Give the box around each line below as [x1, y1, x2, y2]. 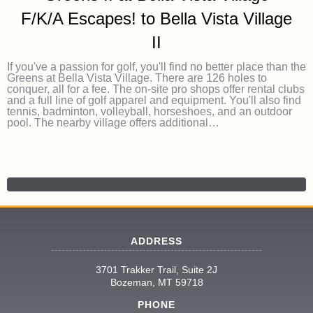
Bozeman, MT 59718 [110, 276, 203, 288]
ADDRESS [131, 235, 182, 247]
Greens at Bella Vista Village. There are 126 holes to [7, 71, 267, 84]
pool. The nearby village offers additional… [7, 116, 219, 129]
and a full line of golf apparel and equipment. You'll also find [7, 94, 301, 106]
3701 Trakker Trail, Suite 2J [96, 263, 217, 275]
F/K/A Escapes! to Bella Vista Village [21, 8, 292, 28]
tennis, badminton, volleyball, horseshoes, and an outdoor [7, 105, 292, 117]
